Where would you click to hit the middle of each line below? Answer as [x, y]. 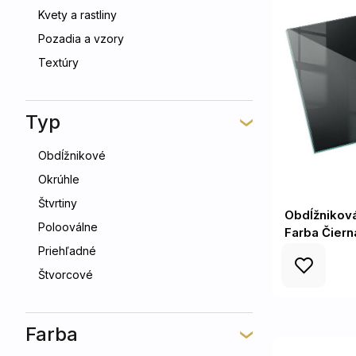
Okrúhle [59, 179]
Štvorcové [66, 275]
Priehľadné [67, 251]
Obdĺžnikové [72, 155]
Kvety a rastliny [77, 15]
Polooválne [68, 227]
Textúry [58, 62]
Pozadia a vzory [81, 39]
